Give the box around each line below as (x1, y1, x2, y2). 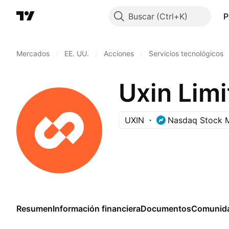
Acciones (104, 49, 134, 58)
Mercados (16, 49, 50, 58)
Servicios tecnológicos (149, 49, 223, 58)
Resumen (16, 203, 53, 214)
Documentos (141, 203, 191, 214)
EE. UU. (64, 49, 89, 58)
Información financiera (53, 203, 141, 214)
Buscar (128, 11, 154, 21)
